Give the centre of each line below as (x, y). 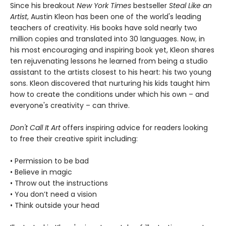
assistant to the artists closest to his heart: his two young (111, 72)
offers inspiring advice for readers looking (134, 128)
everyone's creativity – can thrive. (70, 106)
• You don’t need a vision (53, 194)
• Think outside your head (55, 206)
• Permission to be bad (49, 161)
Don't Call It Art (35, 128)
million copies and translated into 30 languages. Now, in (107, 39)
